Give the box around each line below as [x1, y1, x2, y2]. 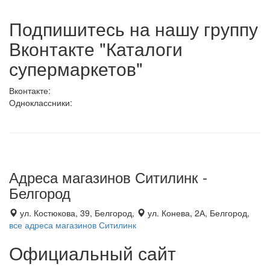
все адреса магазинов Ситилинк [9, 219, 136, 231]
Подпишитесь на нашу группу [9, 16, 258, 42]
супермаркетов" [9, 55, 143, 81]
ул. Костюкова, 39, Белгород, [17, 207, 137, 219]
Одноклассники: [9, 96, 72, 108]
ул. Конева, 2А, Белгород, [145, 207, 250, 219]
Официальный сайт [9, 240, 176, 266]
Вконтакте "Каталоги [9, 36, 183, 61]
